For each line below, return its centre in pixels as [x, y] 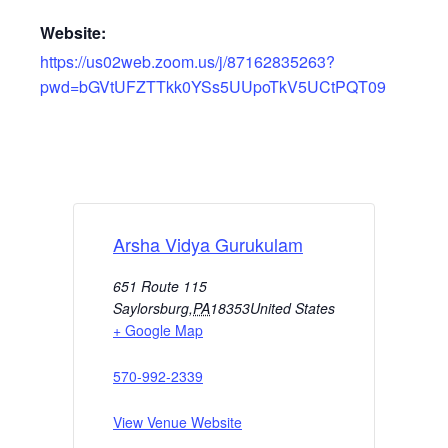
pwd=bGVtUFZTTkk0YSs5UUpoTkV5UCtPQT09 [213, 86]
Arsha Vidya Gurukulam [208, 243]
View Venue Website [177, 421]
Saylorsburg [151, 307]
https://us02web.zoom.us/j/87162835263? [187, 61]
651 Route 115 [160, 285]
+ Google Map [158, 329]
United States [292, 307]
